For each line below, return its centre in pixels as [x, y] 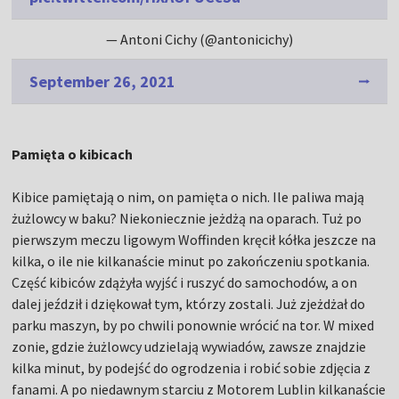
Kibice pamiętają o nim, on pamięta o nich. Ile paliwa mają [188, 196]
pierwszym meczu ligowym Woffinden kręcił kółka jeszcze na [194, 239]
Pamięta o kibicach [73, 154]
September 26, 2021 [103, 81]
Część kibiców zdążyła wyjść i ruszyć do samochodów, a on [185, 282]
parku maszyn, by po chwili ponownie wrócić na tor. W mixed [193, 325]
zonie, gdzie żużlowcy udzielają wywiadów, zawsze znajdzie [189, 346]
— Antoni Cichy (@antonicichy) [199, 39]
